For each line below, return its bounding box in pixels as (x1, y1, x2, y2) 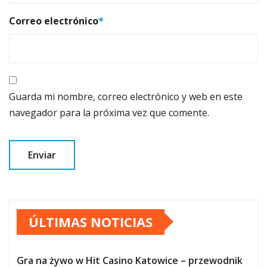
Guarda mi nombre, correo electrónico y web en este (9, 89, 243, 103)
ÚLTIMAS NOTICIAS (29, 212, 153, 231)
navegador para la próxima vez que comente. (9, 105, 209, 119)
